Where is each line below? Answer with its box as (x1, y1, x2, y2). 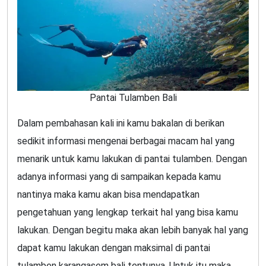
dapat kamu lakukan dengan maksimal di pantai (17, 242, 210, 254)
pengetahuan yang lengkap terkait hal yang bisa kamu (17, 207, 238, 218)
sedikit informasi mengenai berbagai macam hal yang (17, 135, 235, 147)
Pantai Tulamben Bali (89, 92, 177, 104)
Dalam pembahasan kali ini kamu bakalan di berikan (17, 118, 224, 129)
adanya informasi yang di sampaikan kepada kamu (17, 171, 221, 183)
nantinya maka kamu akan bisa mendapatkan (17, 189, 199, 201)
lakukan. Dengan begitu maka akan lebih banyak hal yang (17, 224, 248, 236)
